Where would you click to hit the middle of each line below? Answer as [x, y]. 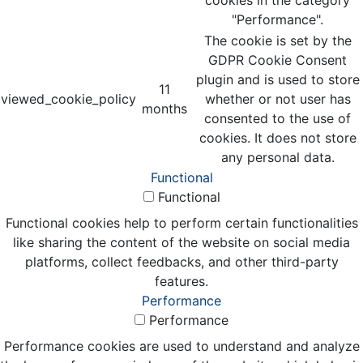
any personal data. [278, 157]
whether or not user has [278, 98]
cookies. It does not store [278, 137]
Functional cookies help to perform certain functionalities [181, 222]
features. [181, 281]
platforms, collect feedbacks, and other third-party [181, 261]
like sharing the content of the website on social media [181, 242]
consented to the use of [278, 118]
